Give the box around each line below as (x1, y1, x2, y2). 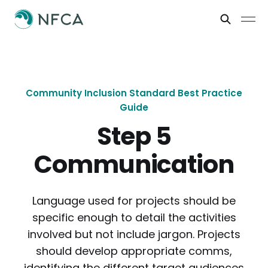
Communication (33, 147, 234, 181)
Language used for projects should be (32, 193, 236, 208)
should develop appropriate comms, (36, 243, 232, 258)
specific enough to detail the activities (32, 210, 236, 225)
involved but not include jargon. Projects (28, 227, 240, 242)
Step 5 (97, 119, 171, 153)
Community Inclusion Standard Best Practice (26, 87, 242, 99)
